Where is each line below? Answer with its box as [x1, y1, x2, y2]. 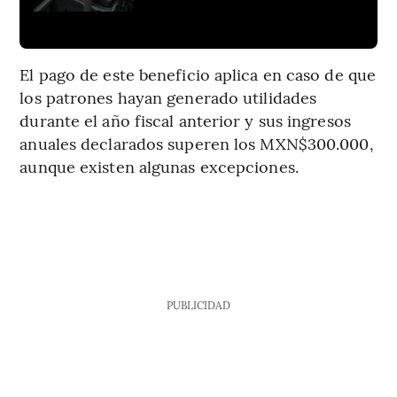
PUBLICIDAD [166, 297, 230, 312]
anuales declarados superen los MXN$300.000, [19, 131, 374, 154]
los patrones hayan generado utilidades [19, 85, 317, 108]
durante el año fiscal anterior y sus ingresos [19, 108, 351, 131]
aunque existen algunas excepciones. [19, 154, 299, 177]
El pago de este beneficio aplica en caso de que [19, 62, 377, 85]
